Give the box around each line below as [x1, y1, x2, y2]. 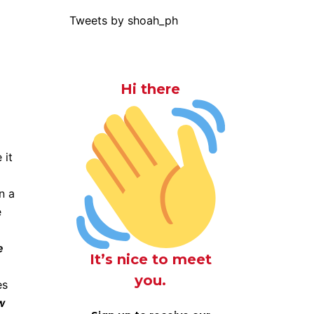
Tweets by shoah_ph [69, 13, 178, 27]
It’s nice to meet [89, 250, 212, 268]
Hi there [121, 81, 181, 97]
